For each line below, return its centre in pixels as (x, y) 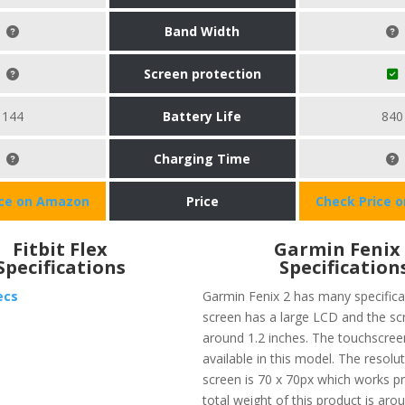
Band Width (202, 32)
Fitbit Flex (61, 250)
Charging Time (202, 159)
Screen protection (202, 74)
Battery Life (202, 117)
